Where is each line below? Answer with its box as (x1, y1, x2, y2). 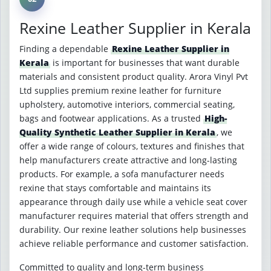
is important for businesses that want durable (50, 57, 240, 68)
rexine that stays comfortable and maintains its (19, 182, 211, 194)
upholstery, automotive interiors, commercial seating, (19, 99, 235, 110)
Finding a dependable (19, 43, 111, 54)
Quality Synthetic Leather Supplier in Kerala (19, 126, 215, 138)
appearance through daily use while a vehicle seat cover (19, 196, 247, 207)
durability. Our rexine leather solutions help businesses (19, 224, 246, 235)
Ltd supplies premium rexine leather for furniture (19, 85, 221, 96)
